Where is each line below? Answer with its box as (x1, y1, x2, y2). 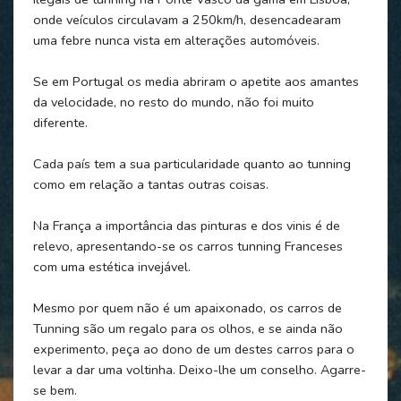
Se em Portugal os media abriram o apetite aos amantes (32, 72, 359, 90)
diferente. (32, 113, 88, 132)
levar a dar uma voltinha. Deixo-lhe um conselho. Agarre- (32, 360, 366, 379)
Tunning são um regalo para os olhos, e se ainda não (32, 319, 343, 337)
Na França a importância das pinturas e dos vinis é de (32, 216, 340, 235)
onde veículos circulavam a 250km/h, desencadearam (32, 10, 341, 29)
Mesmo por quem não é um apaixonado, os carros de (32, 298, 342, 317)
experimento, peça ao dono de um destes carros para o (32, 339, 354, 358)
